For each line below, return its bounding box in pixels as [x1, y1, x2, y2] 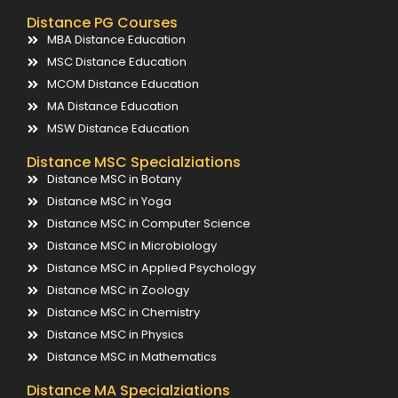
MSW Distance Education [46, 120, 189, 137]
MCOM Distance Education [46, 76, 199, 92]
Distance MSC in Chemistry [46, 304, 200, 321]
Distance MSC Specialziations [27, 152, 241, 172]
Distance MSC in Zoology [46, 282, 189, 298]
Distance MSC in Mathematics [46, 348, 217, 365]
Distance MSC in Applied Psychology [46, 259, 256, 276]
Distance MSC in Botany [46, 171, 181, 187]
